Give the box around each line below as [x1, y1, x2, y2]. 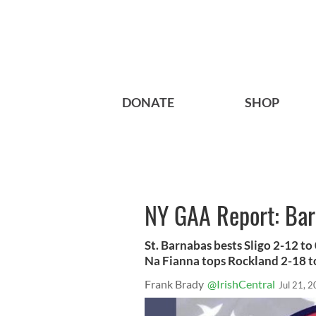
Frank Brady [145, 277, 204, 291]
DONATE [122, 95, 174, 111]
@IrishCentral [207, 277, 275, 291]
